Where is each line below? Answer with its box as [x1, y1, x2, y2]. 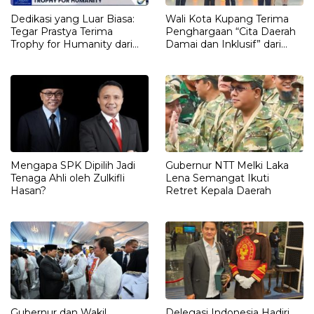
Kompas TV [165, 50, 221, 64]
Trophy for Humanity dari [11, 38, 132, 51]
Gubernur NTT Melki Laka [165, 159, 289, 172]
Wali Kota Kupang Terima [165, 13, 289, 26]
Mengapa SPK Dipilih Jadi [11, 159, 135, 172]
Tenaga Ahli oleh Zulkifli [11, 172, 125, 185]
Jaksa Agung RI [11, 50, 88, 64]
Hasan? [11, 184, 46, 198]
